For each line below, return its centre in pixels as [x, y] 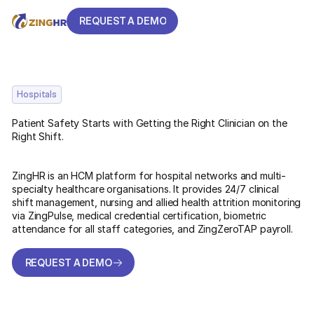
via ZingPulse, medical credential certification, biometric [139, 216]
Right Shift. [38, 137]
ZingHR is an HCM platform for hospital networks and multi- [149, 176]
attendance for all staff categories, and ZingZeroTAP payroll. [152, 229]
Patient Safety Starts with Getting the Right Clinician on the [150, 123]
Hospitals [37, 95]
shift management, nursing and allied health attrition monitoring [157, 203]
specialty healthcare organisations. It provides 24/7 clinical [145, 189]
